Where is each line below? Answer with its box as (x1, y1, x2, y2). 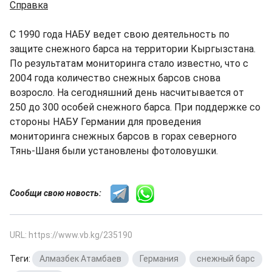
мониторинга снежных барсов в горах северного (10, 131, 237, 142)
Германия (140, 254, 178, 263)
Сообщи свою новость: (10, 188, 110, 198)
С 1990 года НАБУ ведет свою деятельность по (10, 29, 229, 40)
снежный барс (197, 254, 255, 263)
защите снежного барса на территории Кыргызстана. (10, 43, 256, 55)
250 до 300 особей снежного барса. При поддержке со (10, 101, 260, 113)
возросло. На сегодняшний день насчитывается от (10, 87, 244, 98)
